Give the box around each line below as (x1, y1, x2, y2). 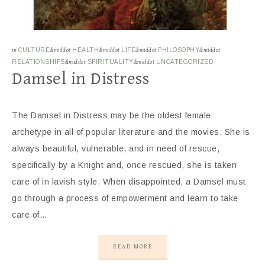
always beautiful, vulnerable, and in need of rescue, (12, 143, 219, 153)
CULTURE (18, 46, 50, 53)
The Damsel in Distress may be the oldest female (12, 110, 211, 120)
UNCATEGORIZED (156, 58, 213, 65)
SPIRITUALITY (87, 58, 134, 65)
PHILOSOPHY (158, 46, 199, 53)
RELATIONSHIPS (12, 58, 65, 65)
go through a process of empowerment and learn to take (12, 193, 238, 203)
